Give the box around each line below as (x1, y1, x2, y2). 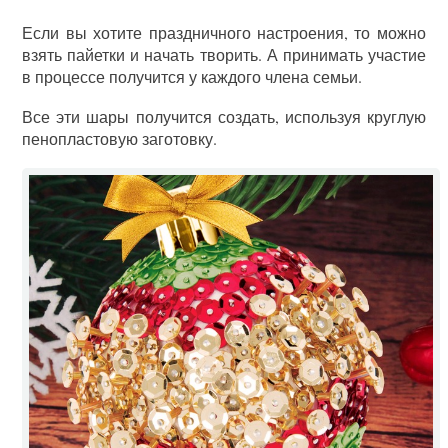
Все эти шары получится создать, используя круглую (22, 106, 426, 127)
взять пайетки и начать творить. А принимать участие (22, 44, 426, 65)
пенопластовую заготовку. (22, 128, 218, 149)
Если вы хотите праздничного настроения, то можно (22, 22, 426, 43)
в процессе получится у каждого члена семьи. (22, 66, 363, 87)
